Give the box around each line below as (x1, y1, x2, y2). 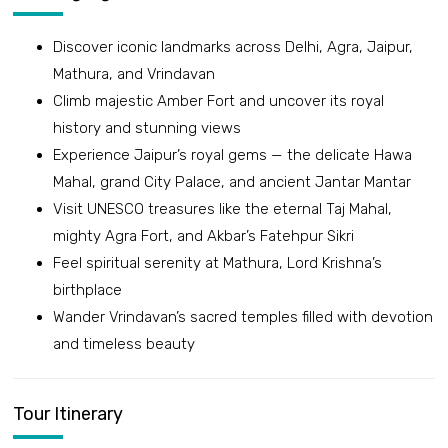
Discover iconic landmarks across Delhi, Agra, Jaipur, (53, 38, 413, 57)
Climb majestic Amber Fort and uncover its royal (53, 92, 384, 111)
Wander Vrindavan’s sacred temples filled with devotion (53, 308, 433, 327)
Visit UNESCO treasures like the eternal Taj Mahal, (53, 200, 392, 219)
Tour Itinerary (13, 403, 123, 426)
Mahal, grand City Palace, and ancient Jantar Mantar (53, 173, 411, 192)
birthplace (53, 281, 122, 300)
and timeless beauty (53, 335, 195, 354)
